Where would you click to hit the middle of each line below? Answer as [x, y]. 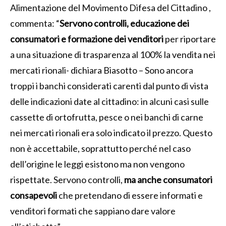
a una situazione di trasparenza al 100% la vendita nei [113, 54]
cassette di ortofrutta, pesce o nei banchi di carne [107, 117]
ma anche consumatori [168, 179]
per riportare [190, 39]
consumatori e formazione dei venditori [87, 39]
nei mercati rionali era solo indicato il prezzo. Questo [111, 132]
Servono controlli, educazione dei [124, 23]
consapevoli [34, 195]
